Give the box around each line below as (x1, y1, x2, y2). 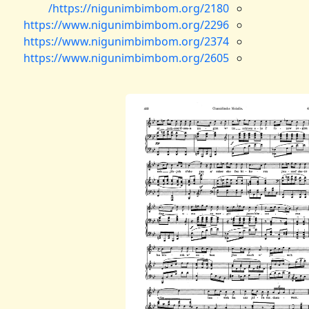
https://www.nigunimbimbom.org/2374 (23, 34, 229, 49)
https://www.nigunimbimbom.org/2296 (23, 17, 229, 32)
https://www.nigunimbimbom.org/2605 (23, 50, 229, 66)
